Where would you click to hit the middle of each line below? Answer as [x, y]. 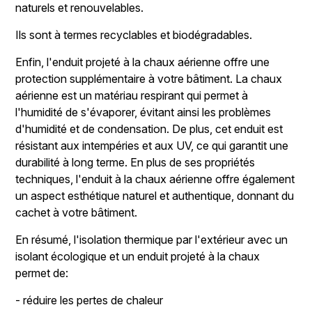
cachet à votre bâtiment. [77, 213]
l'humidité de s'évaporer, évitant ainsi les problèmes [143, 112]
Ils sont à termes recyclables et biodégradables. [134, 35]
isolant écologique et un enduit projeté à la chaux [138, 257]
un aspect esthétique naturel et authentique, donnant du [155, 196]
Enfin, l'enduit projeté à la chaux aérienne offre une [143, 62]
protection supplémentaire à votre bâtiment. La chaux [149, 79]
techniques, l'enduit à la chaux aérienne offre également [155, 179]
